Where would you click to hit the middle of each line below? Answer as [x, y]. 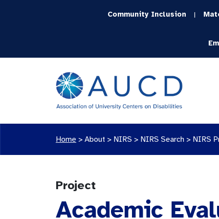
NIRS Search [162, 139]
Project [76, 185]
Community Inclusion [147, 14]
